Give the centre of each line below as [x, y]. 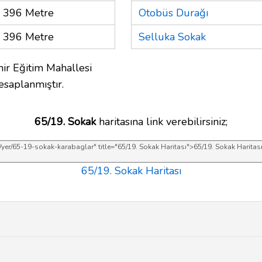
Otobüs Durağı [173, 13]
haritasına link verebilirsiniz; [162, 121]
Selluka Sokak [172, 37]
